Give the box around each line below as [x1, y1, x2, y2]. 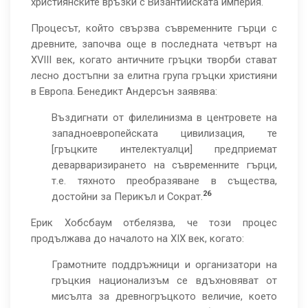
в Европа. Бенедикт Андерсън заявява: [31, 85, 217, 98]
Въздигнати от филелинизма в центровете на [52, 111, 277, 124]
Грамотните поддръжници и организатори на [52, 258, 277, 271]
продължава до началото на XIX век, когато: [31, 232, 244, 245]
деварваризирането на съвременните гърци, [52, 159, 277, 171]
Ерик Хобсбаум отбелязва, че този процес [31, 217, 277, 229]
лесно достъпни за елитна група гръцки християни [31, 69, 277, 82]
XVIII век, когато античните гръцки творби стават [31, 54, 277, 66]
